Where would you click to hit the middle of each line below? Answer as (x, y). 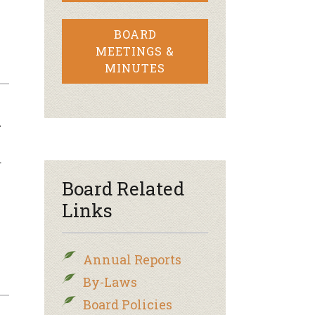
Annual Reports (132, 259)
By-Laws (110, 282)
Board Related (123, 188)
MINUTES (135, 68)
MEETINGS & (135, 51)
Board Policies (128, 304)
